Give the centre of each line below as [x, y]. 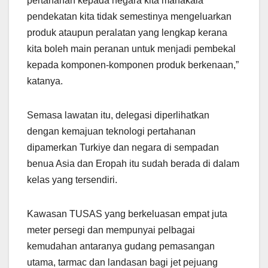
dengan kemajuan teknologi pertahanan [111, 132]
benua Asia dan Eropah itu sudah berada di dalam [133, 164]
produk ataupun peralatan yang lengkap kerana [127, 33]
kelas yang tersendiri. [72, 180]
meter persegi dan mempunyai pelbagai [111, 230]
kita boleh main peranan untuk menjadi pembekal [131, 49]
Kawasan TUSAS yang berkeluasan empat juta [127, 214]
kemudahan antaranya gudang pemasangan [121, 246]
